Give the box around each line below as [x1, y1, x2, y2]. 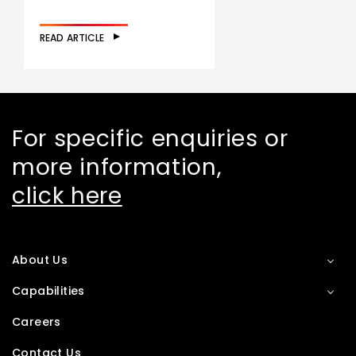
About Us [12, 252, 68, 268]
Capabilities [12, 283, 85, 299]
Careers [12, 314, 61, 330]
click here [12, 180, 122, 211]
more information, [12, 152, 222, 183]
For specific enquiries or [12, 123, 288, 154]
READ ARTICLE [40, 31, 104, 44]
